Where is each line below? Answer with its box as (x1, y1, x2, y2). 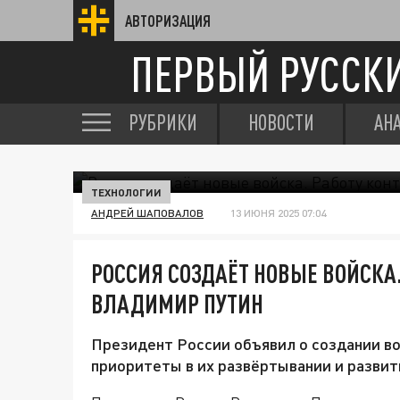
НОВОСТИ (248, 110, 314, 135)
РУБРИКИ (129, 110, 197, 135)
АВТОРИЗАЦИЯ (125, 12, 211, 29)
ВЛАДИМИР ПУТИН (91, 288, 263, 319)
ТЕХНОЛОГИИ (91, 186, 162, 198)
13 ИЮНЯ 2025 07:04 (230, 206, 326, 220)
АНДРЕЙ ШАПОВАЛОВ (91, 206, 204, 220)
